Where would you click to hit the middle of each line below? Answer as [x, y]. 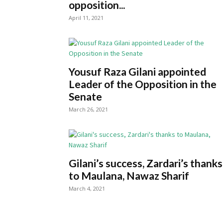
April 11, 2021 [86, 18]
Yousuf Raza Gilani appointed [137, 71]
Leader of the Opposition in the [143, 84]
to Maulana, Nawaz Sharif [129, 175]
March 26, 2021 [88, 109]
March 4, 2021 [87, 188]
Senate [85, 96]
